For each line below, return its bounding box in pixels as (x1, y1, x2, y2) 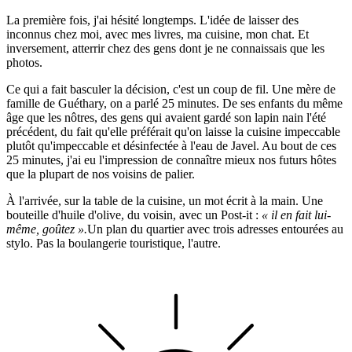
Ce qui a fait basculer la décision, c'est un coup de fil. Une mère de (6, 82, 335, 96)
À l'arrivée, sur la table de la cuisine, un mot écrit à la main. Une (6, 193, 323, 207)
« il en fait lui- (262, 207, 331, 222)
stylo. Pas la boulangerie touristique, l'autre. (6, 236, 221, 250)
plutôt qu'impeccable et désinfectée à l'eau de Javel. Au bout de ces (6, 138, 336, 152)
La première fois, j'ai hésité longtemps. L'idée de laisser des (6, 13, 299, 27)
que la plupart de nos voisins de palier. (6, 167, 195, 181)
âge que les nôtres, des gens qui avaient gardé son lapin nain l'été (6, 110, 326, 124)
